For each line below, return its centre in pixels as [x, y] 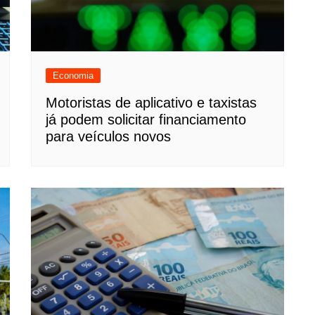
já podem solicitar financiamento [146, 119]
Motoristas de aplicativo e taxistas [151, 102]
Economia [73, 75]
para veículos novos [108, 136]
